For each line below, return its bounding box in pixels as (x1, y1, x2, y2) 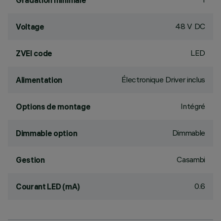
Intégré (181, 101, 205, 111)
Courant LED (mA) (16, 182, 80, 191)
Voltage (16, 22, 44, 32)
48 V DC (175, 21, 205, 31)
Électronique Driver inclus (121, 74, 205, 84)
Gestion (16, 155, 45, 165)
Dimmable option (16, 128, 77, 138)
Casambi (177, 154, 205, 164)
